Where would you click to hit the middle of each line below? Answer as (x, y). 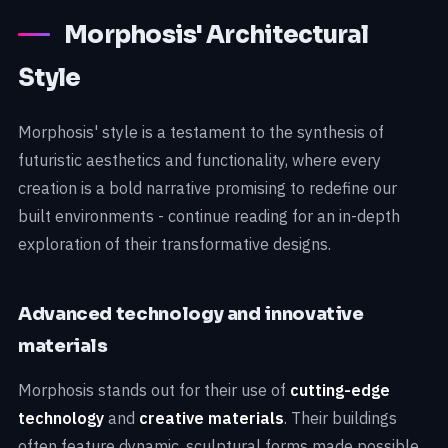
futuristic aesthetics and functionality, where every (199, 160)
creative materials (211, 418)
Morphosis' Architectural (216, 35)
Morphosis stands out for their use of (154, 390)
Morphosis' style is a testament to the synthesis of (201, 132)
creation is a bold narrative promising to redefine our (207, 188)
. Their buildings (340, 418)
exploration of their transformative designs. (174, 244)
